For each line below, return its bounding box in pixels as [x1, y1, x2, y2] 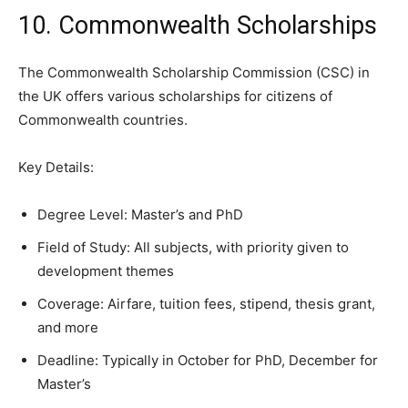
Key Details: [18, 158, 94, 176]
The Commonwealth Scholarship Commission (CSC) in [18, 64, 370, 81]
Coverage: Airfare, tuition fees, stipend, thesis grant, [37, 295, 375, 312]
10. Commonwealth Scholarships [18, 11, 377, 40]
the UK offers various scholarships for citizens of [18, 87, 332, 105]
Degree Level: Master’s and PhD [37, 206, 243, 223]
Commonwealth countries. [18, 111, 188, 128]
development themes [37, 262, 174, 280]
